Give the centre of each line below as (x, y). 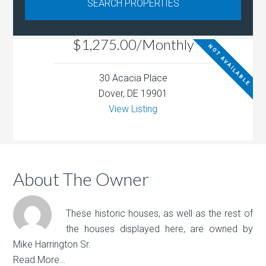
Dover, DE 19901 (133, 94)
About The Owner (81, 179)
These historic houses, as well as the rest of (159, 214)
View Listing (133, 109)
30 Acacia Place (133, 78)
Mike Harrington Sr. (52, 245)
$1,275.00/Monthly (133, 45)
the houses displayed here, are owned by (159, 229)
